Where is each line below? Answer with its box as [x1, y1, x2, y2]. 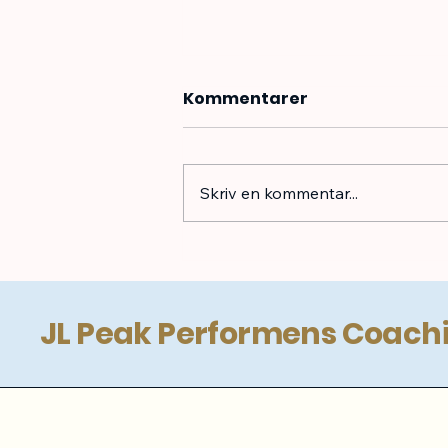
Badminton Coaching [207, 220, 410, 246]
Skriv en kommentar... [200, 182, 358, 203]
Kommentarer [183, 86, 308, 110]
